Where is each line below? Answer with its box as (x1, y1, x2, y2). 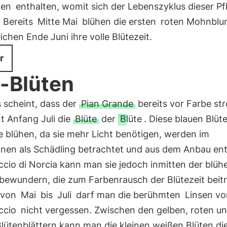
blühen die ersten (79, 16, 159, 27)
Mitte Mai (37, 16, 78, 27)
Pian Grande (81, 98, 133, 109)
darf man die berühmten (73, 190, 183, 200)
